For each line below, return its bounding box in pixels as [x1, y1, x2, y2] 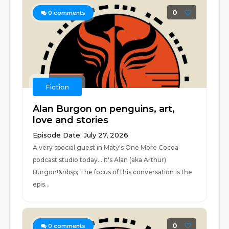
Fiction [45, 83, 70, 91]
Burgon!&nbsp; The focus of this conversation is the [33, 168, 193, 176]
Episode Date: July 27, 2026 [33, 131, 129, 139]
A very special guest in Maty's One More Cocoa [33, 144, 179, 151]
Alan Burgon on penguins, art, [33, 103, 175, 114]
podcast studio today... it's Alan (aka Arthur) [33, 156, 167, 164]
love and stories [33, 114, 109, 126]
